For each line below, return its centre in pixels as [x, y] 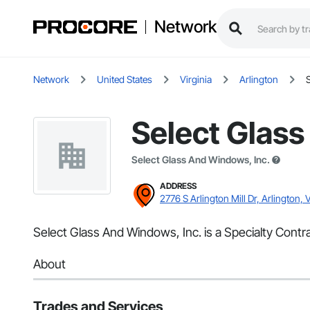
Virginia [196, 80]
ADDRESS [178, 186]
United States [125, 80]
